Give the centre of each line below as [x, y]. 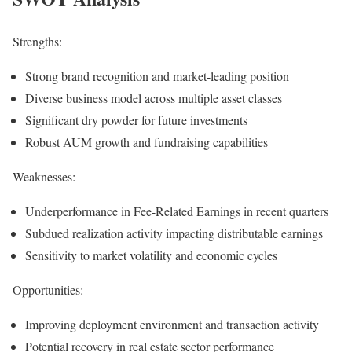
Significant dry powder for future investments [136, 120]
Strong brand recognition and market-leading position [157, 76]
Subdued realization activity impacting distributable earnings [174, 233]
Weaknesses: [44, 176]
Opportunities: [48, 290]
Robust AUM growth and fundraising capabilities [147, 142]
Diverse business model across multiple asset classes [154, 98]
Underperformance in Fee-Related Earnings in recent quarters [177, 211]
